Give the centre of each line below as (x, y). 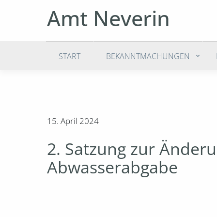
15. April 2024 (73, 121)
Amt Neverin (108, 18)
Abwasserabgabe (112, 167)
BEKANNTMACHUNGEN (148, 56)
